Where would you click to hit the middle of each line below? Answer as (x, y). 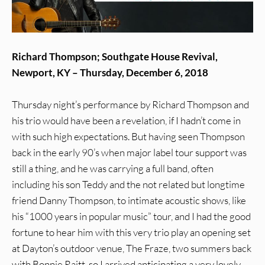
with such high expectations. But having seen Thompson (128, 137)
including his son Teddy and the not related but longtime (128, 185)
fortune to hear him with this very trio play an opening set (131, 232)
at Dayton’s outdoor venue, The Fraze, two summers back (132, 248)
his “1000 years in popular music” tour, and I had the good (131, 216)
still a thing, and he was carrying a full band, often (113, 169)
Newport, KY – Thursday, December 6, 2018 (110, 73)
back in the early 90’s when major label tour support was (129, 153)
